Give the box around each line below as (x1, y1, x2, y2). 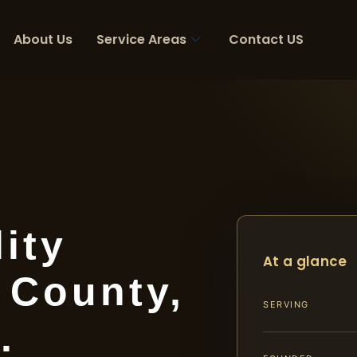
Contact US (229, 30, 304, 49)
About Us (14, 30, 73, 49)
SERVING (263, 299, 309, 311)
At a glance (263, 252, 347, 271)
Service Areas (96, 30, 186, 49)
